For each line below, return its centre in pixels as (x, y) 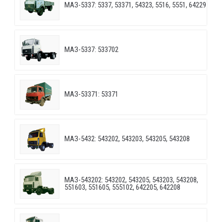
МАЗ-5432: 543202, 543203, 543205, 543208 (127, 139)
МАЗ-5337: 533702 (91, 50)
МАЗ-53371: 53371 (91, 94)
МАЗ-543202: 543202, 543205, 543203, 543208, (131, 180)
